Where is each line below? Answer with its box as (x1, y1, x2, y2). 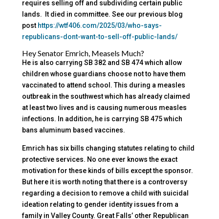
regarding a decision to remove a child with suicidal (22, 189, 189, 197)
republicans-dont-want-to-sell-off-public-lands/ (22, 33, 177, 41)
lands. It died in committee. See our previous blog (22, 10, 183, 19)
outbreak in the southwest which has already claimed (22, 92, 190, 101)
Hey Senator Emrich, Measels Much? (22, 48, 144, 58)
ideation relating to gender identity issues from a (22, 200, 178, 209)
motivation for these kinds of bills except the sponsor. (22, 167, 195, 175)
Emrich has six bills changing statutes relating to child (22, 144, 195, 153)
